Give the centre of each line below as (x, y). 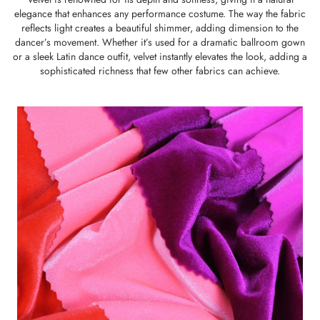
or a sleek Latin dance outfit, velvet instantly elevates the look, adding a (160, 56)
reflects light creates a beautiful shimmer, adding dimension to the (160, 28)
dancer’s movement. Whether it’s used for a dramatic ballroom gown (160, 42)
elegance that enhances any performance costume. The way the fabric (160, 14)
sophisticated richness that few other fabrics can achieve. (160, 71)
